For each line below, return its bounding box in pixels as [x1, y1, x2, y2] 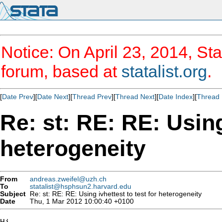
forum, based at [1, 62, 121, 81]
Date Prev [2, 93, 33, 101]
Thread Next [115, 93, 155, 101]
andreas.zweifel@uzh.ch [30, 175, 107, 183]
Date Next [37, 93, 68, 101]
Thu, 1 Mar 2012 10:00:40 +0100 [26, 197, 134, 205]
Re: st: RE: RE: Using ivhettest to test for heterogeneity [26, 190, 202, 198]
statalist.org [121, 62, 207, 81]
